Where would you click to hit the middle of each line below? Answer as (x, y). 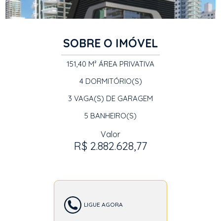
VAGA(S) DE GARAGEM (112, 98)
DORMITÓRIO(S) (112, 81)
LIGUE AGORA (103, 204)
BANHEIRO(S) (112, 116)
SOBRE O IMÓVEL (110, 43)
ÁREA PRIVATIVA (126, 64)
